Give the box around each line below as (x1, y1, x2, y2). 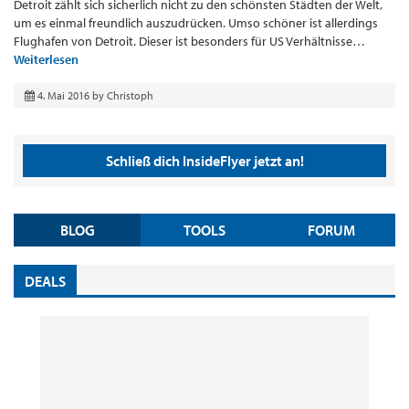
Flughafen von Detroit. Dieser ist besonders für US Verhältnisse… (14, 33, 365, 50)
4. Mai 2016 (37, 89, 89, 103)
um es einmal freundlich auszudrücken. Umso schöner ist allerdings (14, 15, 378, 32)
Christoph (107, 89, 153, 103)
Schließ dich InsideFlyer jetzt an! (105, 152, 304, 171)
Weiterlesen (14, 51, 79, 68)
